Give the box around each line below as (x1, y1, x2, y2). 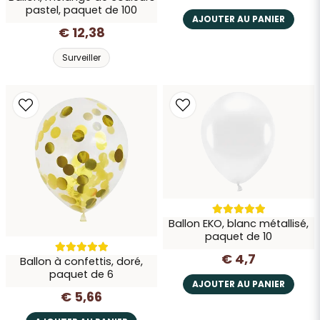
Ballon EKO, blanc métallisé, (169, 216, 309, 231)
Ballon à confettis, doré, (20, 254, 143, 269)
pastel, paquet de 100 (26, 3, 137, 18)
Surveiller (62, 51, 101, 64)
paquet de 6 (49, 267, 114, 282)
